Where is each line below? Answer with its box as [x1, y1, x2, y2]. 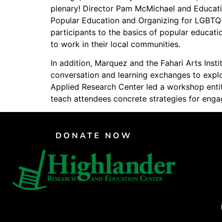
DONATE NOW [55, 130, 133, 141]
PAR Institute [20, 5, 89, 20]
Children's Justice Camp [20, 23, 151, 38]
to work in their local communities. [51, 39, 180, 49]
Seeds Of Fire [20, 41, 94, 55]
